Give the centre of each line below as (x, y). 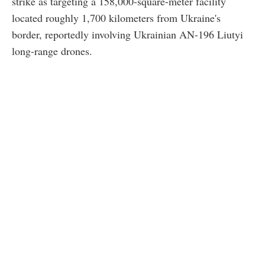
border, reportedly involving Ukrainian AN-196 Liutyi (127, 35)
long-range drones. (52, 51)
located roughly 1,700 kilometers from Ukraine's (116, 18)
